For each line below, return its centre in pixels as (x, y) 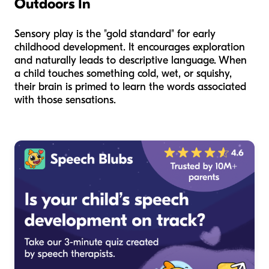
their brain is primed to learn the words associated (130, 87)
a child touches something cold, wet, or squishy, (123, 74)
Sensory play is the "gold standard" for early (115, 34)
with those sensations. (65, 100)
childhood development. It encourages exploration (130, 47)
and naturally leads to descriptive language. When (131, 61)
